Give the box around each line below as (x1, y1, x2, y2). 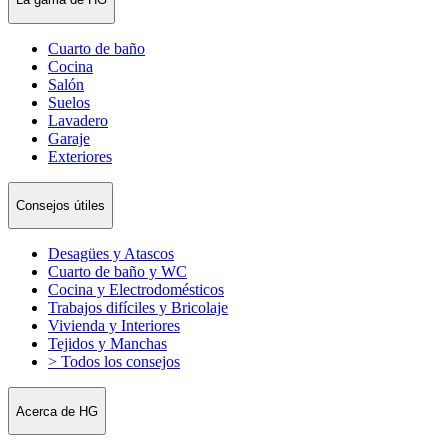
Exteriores (48, 147, 112, 165)
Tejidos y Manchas (48, 335, 167, 353)
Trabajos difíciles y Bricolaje (48, 299, 228, 317)
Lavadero (48, 111, 108, 129)
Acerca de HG (16, 403, 98, 419)
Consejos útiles (16, 197, 105, 213)
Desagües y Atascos (48, 245, 174, 263)
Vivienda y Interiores (48, 317, 180, 335)
